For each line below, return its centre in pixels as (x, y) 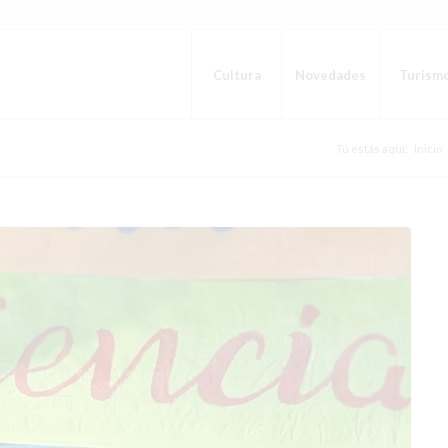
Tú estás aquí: (372, 148)
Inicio (428, 148)
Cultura (236, 75)
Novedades (330, 75)
